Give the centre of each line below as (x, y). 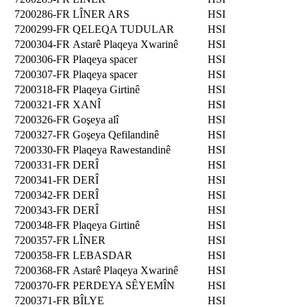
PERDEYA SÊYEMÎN (124, 285)
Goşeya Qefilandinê (116, 134)
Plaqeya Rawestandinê (122, 149)
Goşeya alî (96, 119)
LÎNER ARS (101, 14)
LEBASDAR (102, 255)
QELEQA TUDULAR (123, 29)
